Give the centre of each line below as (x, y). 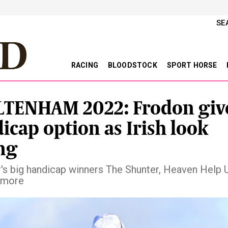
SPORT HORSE (193, 65)
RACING (85, 65)
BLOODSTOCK (133, 65)
